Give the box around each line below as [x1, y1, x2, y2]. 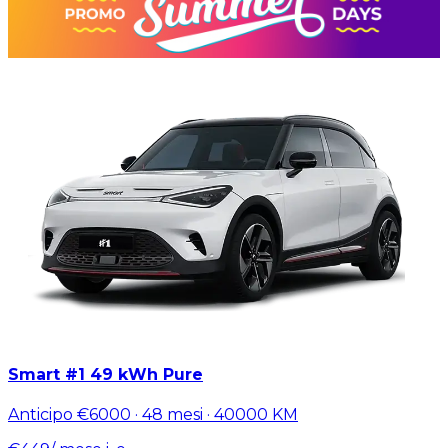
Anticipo [8, 404, 77, 424]
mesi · [163, 404, 214, 424]
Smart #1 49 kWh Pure [8, 364, 203, 384]
